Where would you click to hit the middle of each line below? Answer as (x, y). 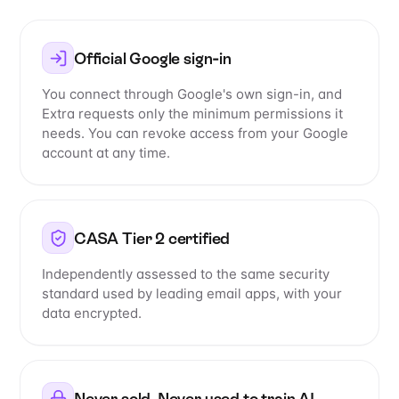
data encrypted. (92, 313)
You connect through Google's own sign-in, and (192, 94)
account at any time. (106, 153)
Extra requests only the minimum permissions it (192, 114)
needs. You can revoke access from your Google (195, 134)
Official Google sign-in (153, 58)
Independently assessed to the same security (186, 274)
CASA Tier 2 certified (152, 238)
